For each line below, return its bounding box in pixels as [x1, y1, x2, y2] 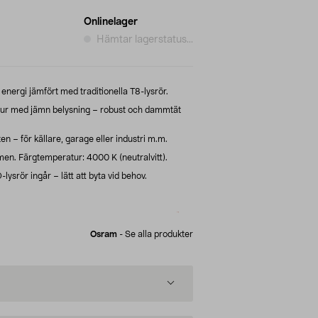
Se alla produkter [125, 229, 193, 238]
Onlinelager [84, 16, 138, 27]
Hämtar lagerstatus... [97, 34, 193, 45]
